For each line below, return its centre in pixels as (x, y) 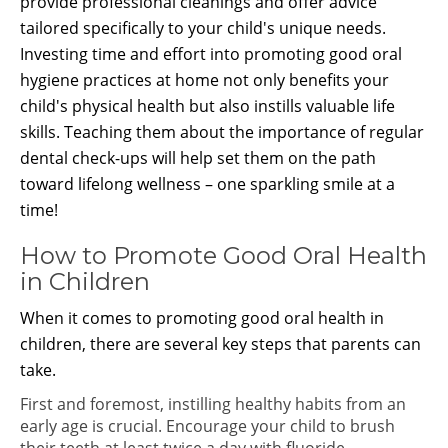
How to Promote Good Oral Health (223, 255)
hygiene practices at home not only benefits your (204, 80)
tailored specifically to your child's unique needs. (203, 28)
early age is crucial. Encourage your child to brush (207, 426)
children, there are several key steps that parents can (220, 344)
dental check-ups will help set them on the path (198, 158)
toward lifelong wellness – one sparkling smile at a (207, 184)
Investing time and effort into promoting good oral (211, 54)
